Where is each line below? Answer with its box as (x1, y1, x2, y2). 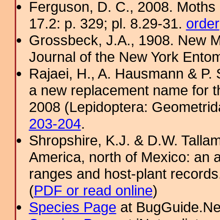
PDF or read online (33, 182, 153, 198)
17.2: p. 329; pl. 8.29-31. (28, 15, 186, 31)
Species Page (28, 199, 116, 215)
